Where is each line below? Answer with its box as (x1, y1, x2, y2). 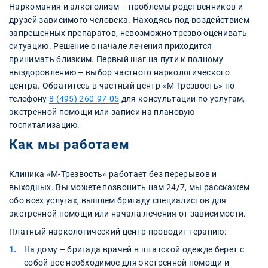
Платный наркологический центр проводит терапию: (9, 226, 227, 236)
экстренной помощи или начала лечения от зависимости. (9, 208, 246, 218)
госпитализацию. (9, 120, 80, 130)
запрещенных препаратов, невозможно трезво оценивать (9, 28, 248, 38)
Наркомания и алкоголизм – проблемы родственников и (9, 1, 243, 11)
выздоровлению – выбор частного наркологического (9, 67, 230, 77)
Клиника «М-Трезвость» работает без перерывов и (9, 169, 217, 179)
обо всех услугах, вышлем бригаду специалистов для (9, 195, 227, 205)
